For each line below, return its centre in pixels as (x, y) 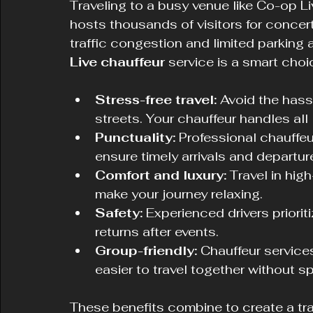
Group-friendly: (146, 250)
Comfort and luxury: (161, 175)
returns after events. (157, 232)
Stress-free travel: (156, 100)
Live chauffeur (117, 62)
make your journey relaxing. (179, 194)
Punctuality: (135, 137)
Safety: (119, 213)
